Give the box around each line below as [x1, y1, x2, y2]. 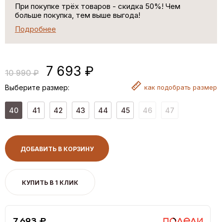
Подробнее [15, 24, 56, 34]
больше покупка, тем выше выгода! [15, 10, 140, 20]
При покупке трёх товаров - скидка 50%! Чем [15, 1, 180, 11]
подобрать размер [157, 83, 217, 91]
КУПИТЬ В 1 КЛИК [22, 178, 78, 186]
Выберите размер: [5, 83, 69, 92]
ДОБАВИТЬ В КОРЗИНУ [20, 145, 94, 153]
